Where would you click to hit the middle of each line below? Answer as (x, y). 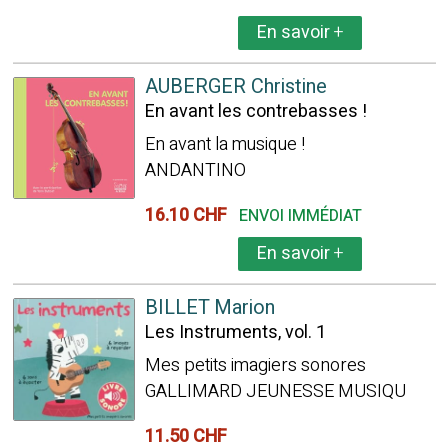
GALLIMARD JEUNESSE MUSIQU (275, 391)
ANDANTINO (195, 170)
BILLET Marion (209, 307)
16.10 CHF (189, 215)
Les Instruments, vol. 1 (235, 332)
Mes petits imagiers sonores (255, 365)
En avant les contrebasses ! (255, 111)
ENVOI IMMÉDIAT (300, 216)
